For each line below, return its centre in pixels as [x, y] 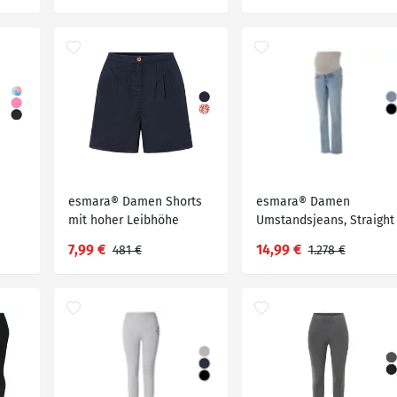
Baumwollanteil [300, 257]
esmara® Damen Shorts [135, 202]
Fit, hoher [282, 239]
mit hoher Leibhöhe [123, 220]
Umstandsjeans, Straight [325, 220]
